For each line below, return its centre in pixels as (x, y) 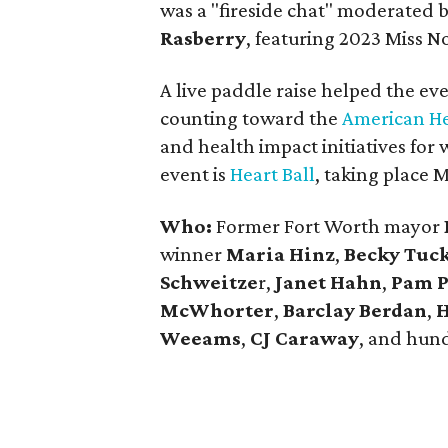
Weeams (201, 338)
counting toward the (251, 118)
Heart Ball (273, 174)
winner (193, 254)
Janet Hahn (329, 282)
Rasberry (203, 38)
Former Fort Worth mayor (330, 226)
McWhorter (217, 310)
